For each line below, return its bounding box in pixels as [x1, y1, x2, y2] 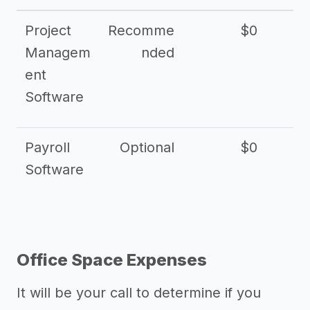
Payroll [25, 139, 70, 156]
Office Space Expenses [17, 250, 207, 270]
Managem [25, 44, 91, 61]
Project [25, 22, 71, 39]
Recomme [108, 22, 174, 39]
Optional [120, 139, 174, 156]
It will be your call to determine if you [17, 284, 261, 301]
